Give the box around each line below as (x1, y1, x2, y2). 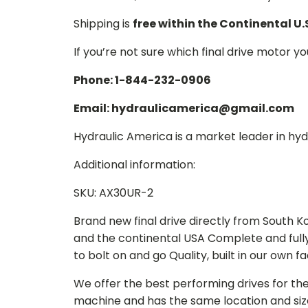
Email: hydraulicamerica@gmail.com (74, 100, 294, 116)
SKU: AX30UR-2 (74, 185, 153, 201)
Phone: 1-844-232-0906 (74, 72, 211, 88)
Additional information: (74, 157, 195, 173)
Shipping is (74, 16, 133, 32)
